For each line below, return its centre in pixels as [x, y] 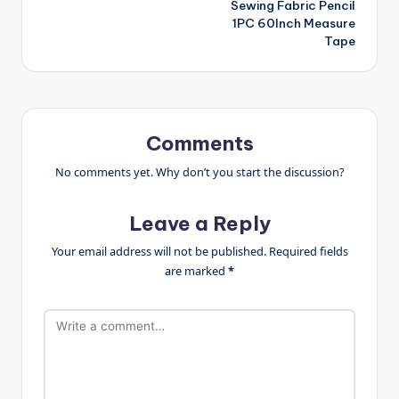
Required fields [308, 252]
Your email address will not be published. [159, 252]
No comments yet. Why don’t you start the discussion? [199, 171]
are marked [196, 271]
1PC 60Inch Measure [294, 23]
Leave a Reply [199, 223]
